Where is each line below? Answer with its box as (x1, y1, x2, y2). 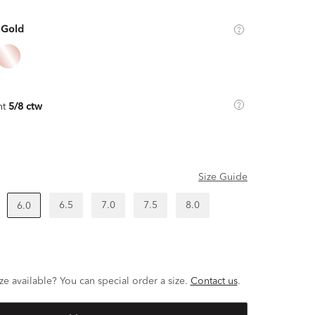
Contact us (190, 276, 238, 286)
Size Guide (198, 172, 247, 182)
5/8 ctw (8, 102, 42, 112)
